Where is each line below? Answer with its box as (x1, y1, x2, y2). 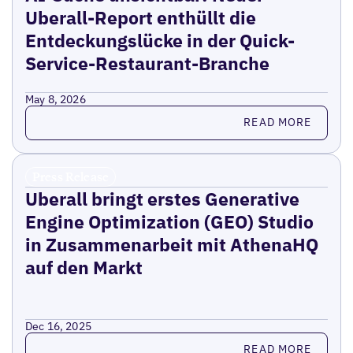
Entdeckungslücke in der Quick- (24, 28, 295, 52)
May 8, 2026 (24, 91, 86, 106)
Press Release (32, 168, 110, 184)
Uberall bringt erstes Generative (24, 186, 299, 210)
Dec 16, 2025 (24, 318, 92, 333)
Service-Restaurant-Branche (24, 50, 269, 75)
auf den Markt (24, 255, 143, 279)
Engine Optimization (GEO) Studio (24, 209, 314, 233)
